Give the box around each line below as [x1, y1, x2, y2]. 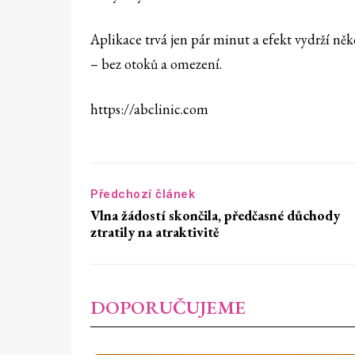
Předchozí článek [90, 187, 195, 202]
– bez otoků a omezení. [90, 55, 222, 74]
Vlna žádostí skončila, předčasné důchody [90, 206, 340, 225]
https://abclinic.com [90, 100, 208, 119]
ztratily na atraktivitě [90, 223, 219, 242]
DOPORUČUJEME [90, 295, 246, 320]
